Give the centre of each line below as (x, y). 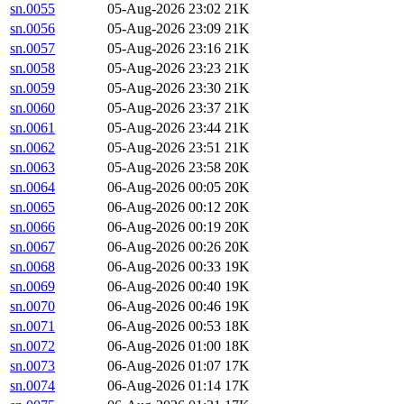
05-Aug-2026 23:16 (164, 49)
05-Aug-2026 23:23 (164, 69)
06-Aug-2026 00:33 (164, 267)
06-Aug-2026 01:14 (164, 386)
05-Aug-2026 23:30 (164, 88)
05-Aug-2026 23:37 (164, 108)
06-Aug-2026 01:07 (164, 366)
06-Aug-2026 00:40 (164, 287)
